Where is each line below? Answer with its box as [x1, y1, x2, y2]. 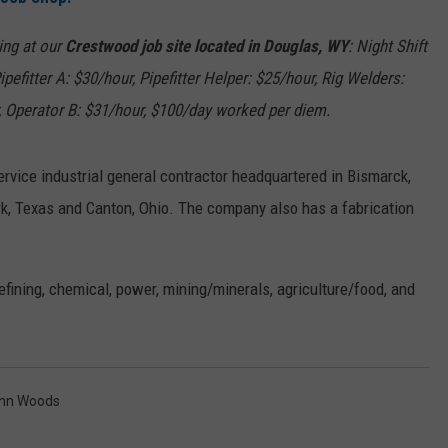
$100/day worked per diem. [150, 100, 334, 121]
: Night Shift [348, 36, 427, 57]
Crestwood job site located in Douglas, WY [65, 36, 348, 57]
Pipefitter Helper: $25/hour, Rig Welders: [139, 68, 404, 89]
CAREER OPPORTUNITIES [253, 33, 401, 49]
